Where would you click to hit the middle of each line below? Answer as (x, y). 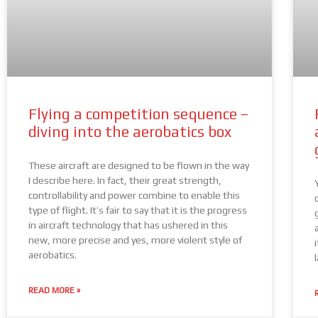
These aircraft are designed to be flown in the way (139, 166)
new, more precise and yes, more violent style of (135, 240)
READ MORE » (54, 291)
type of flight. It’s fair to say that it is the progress (138, 210)
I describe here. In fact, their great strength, (125, 181)
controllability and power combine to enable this (134, 196)
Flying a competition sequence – (139, 114)
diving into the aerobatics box (130, 132)
